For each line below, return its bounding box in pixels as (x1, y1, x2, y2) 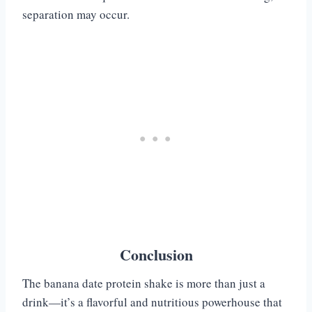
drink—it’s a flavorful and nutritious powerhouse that (22, 294, 282, 311)
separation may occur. (22, 6, 130, 23)
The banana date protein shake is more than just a (22, 275, 265, 292)
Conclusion (119, 243, 193, 267)
